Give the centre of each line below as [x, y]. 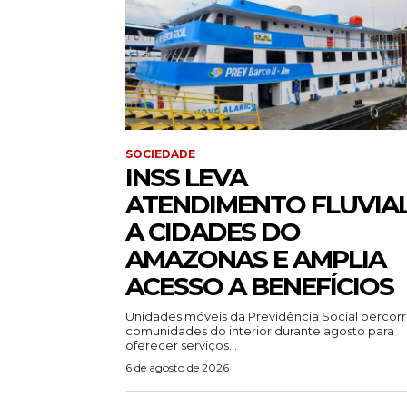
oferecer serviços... [181, 346]
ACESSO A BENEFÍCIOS [259, 287]
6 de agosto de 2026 [177, 368]
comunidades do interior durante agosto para [260, 331]
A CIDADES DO [213, 232]
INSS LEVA [186, 178]
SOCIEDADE [160, 154]
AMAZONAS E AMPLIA [255, 259]
